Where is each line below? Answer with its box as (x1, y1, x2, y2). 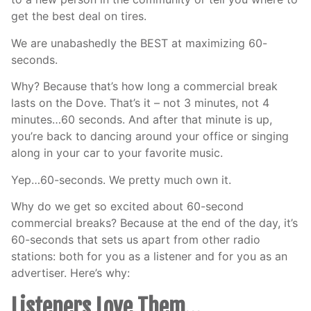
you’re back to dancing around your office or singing (11, 129, 289, 144)
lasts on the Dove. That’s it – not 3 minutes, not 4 (11, 96, 269, 110)
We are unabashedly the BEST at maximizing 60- (11, 35, 267, 50)
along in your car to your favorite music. (11, 146, 223, 160)
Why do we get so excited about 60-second (11, 199, 244, 213)
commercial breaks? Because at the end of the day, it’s (11, 215, 298, 230)
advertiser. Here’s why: (11, 265, 130, 280)
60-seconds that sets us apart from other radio (11, 232, 260, 246)
